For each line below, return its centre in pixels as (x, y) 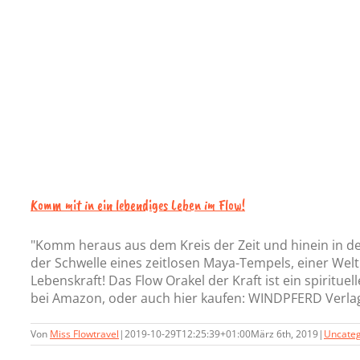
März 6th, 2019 (284, 334)
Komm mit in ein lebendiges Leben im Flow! (138, 205)
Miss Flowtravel (84, 334)
